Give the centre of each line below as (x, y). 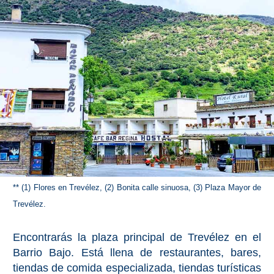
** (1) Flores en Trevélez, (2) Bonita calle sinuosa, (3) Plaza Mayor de (137, 187)
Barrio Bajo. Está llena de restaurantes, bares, (137, 252)
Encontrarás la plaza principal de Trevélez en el (137, 237)
